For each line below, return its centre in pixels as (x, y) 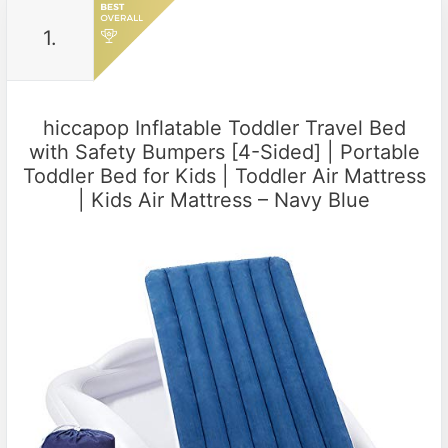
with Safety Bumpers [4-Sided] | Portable (224, 151)
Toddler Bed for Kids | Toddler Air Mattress (224, 175)
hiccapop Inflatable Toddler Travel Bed (224, 127)
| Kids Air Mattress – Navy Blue (224, 199)
